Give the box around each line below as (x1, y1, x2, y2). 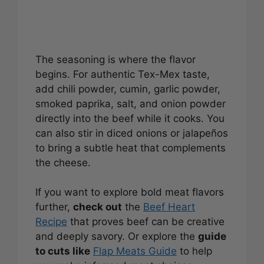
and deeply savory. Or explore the (35, 230, 198, 243)
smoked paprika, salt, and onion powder (35, 97, 226, 110)
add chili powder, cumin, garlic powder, (35, 82, 220, 95)
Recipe (35, 216, 67, 228)
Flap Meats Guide (93, 245, 177, 258)
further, (35, 201, 73, 213)
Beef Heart (143, 201, 195, 213)
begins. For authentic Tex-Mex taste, (35, 68, 210, 80)
